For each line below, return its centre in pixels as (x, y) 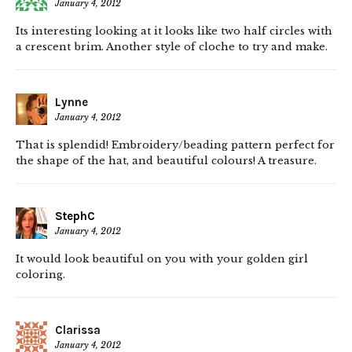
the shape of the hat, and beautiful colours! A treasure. (166, 161)
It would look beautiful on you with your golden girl (162, 259)
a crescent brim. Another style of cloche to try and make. (172, 47)
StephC (75, 216)
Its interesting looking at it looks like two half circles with (174, 31)
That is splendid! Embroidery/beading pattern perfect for (175, 145)
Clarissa (78, 330)
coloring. (40, 275)
